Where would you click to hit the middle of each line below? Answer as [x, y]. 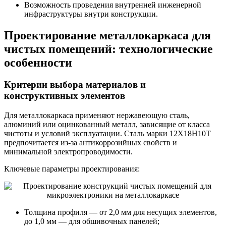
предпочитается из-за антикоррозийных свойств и [91, 143]
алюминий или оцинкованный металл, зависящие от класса [107, 125]
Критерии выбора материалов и [75, 85]
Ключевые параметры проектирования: [72, 169]
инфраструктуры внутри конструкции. [91, 14]
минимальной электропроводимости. [68, 152]
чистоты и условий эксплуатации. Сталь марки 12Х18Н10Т [107, 134]
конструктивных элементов [65, 96]
